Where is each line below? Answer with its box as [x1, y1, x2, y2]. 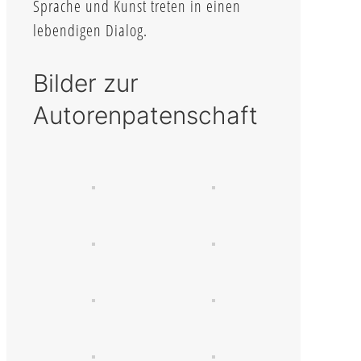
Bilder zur [33, 68, 139, 98]
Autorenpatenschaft [33, 100, 258, 130]
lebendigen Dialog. [33, 19, 147, 41]
